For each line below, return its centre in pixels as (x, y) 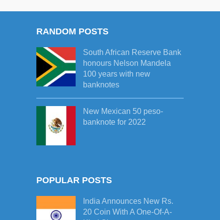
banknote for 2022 (114, 122)
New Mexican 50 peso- (123, 111)
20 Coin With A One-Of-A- (127, 212)
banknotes (101, 85)
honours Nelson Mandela (127, 63)
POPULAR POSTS (74, 180)
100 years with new (117, 74)
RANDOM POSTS (72, 32)
